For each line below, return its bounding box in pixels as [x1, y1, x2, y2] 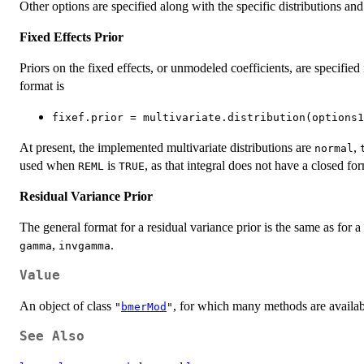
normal [314, 142, 353, 155]
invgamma [58, 240, 110, 253]
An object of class [19, 299, 115, 314]
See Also [19, 329, 84, 344]
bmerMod [121, 301, 167, 314]
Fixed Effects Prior [19, 30, 123, 45]
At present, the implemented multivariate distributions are [19, 141, 314, 155]
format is [19, 79, 64, 93]
